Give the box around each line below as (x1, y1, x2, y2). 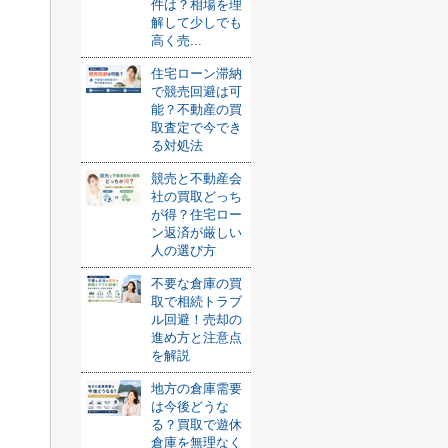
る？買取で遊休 (151, 417, 242, 432)
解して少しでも (151, 15, 242, 30)
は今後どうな (151, 399, 229, 414)
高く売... (151, 33, 202, 48)
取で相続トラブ (151, 294, 242, 309)
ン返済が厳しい (151, 225, 242, 240)
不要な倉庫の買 (151, 276, 242, 291)
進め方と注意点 (151, 330, 242, 345)
